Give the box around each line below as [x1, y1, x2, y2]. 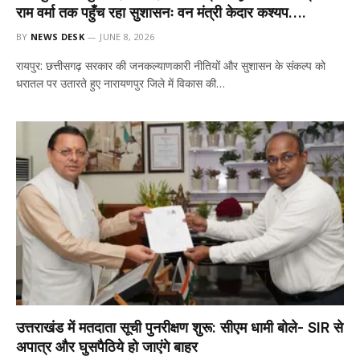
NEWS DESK [31, 30, 84, 43]
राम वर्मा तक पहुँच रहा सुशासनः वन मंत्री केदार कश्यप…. [16, 3, 306, 21]
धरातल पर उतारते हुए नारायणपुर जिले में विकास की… [16, 75, 225, 91]
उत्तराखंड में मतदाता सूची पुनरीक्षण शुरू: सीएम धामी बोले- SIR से [16, 319, 343, 336]
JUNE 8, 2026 [100, 30, 155, 43]
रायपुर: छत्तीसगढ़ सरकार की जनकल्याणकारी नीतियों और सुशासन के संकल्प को [16, 57, 325, 73]
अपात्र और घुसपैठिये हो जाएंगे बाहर [16, 338, 198, 355]
